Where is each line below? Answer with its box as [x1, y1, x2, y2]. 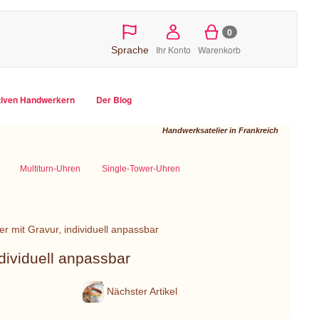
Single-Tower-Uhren [102, 164, 180, 174]
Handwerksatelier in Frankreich [162, 126, 278, 135]
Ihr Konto [155, 43, 191, 56]
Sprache [110, 44, 149, 56]
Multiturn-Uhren [20, 164, 80, 174]
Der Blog [95, 93, 132, 106]
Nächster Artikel [104, 285, 178, 297]
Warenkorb [197, 43, 241, 56]
